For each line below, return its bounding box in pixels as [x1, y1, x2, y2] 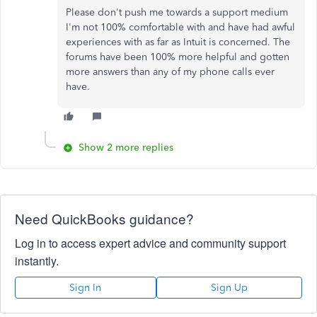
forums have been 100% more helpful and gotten [66, 51, 289, 63]
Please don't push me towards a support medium [66, 6, 288, 18]
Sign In [69, 282, 102, 294]
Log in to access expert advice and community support [15, 235, 286, 251]
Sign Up [210, 282, 248, 294]
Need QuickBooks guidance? [15, 209, 194, 228]
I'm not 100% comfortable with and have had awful [66, 21, 295, 33]
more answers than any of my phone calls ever [66, 66, 275, 78]
